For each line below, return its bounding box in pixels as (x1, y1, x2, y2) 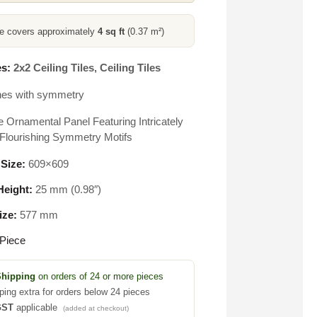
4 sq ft (97, 26, 125, 37)
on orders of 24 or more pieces (35, 271, 163, 282)
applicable (13, 302, 63, 313)
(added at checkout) (62, 304, 129, 312)
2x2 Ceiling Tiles (13, 62, 94, 74)
